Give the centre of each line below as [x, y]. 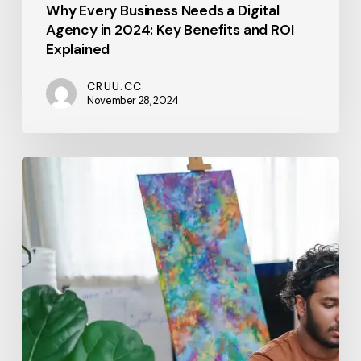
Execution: [52, 241]
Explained [78, 50]
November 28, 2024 [133, 101]
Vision [38, 193]
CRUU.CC [114, 87]
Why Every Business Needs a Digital [162, 11]
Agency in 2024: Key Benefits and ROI [170, 30]
